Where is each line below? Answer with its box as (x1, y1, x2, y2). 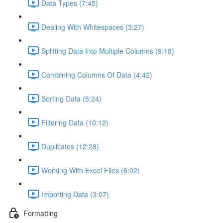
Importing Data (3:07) (41, 189, 109, 199)
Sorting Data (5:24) (41, 93, 102, 104)
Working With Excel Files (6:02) (41, 165, 140, 175)
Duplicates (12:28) (41, 141, 99, 151)
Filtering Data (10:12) (41, 117, 109, 127)
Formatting (23, 208, 58, 218)
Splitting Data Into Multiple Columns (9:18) (41, 45, 174, 56)
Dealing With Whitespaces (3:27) (41, 21, 144, 32)
